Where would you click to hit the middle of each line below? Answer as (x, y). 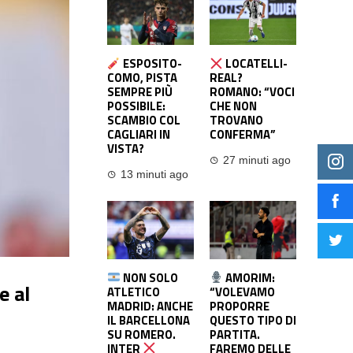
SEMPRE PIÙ (140, 92)
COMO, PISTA (142, 78)
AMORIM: (249, 277)
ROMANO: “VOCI (252, 92)
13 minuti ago (154, 175)
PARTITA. (235, 334)
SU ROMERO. (141, 334)
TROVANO (236, 121)
